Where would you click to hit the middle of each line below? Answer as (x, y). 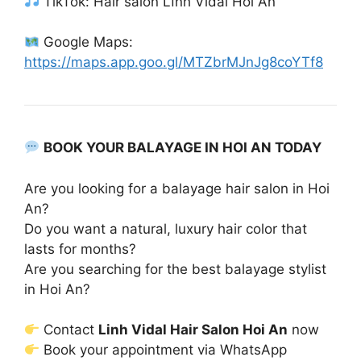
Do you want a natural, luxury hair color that (166, 228)
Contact (69, 330)
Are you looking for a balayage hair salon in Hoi (177, 188)
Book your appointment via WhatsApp (164, 350)
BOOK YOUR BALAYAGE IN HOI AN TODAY (183, 147)
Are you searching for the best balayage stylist (175, 269)
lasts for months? (80, 249)
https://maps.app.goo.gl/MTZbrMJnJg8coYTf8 (174, 62)
